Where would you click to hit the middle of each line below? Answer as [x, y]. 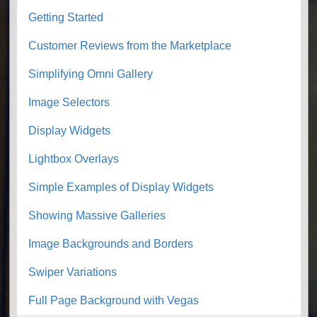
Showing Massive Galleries [97, 216]
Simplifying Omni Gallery [91, 74]
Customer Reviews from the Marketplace [130, 46]
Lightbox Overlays [74, 159]
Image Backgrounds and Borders [111, 244]
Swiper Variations [73, 272]
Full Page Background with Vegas [114, 301]
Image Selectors [69, 103]
